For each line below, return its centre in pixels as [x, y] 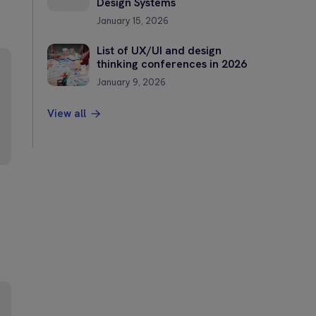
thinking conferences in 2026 [172, 63]
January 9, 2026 [131, 82]
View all [68, 113]
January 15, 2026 [133, 20]
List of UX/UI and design [159, 50]
